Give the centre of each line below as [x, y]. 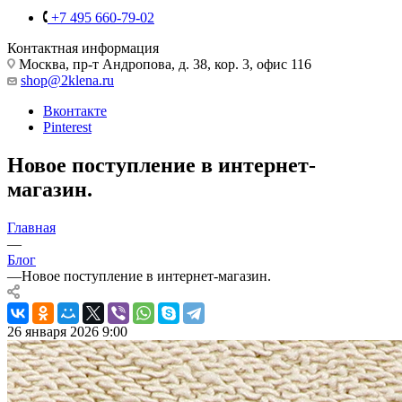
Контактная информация [83, 48]
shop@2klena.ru [67, 80]
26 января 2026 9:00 [67, 331]
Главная [31, 227]
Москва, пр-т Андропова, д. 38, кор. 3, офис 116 [163, 64]
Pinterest [67, 127]
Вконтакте [75, 110]
